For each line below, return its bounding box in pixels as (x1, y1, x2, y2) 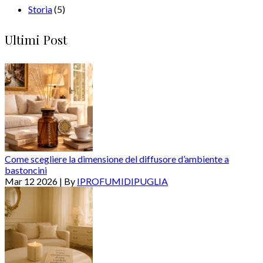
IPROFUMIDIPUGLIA (77, 176, 168, 187)
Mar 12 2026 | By (5, 176, 77, 187)
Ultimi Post (5, 31, 67, 48)
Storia (28, 3, 52, 15)
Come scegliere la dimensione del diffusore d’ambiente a (5, 153, 229, 165)
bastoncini (5, 164, 47, 176)
